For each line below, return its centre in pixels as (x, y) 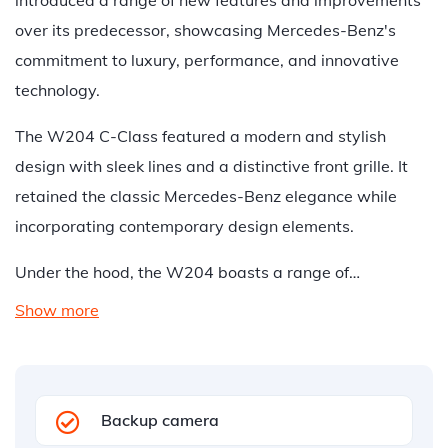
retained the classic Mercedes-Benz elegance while (206, 196)
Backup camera (160, 420)
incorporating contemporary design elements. (184, 226)
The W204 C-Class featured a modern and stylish (200, 136)
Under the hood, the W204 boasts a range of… (187, 272)
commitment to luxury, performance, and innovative (207, 60)
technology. (57, 90)
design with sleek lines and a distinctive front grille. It (211, 166)
